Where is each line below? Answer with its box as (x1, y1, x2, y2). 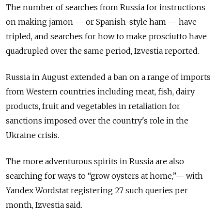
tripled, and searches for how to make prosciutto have (6, 31, 207, 42)
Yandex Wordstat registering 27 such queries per (6, 186, 188, 196)
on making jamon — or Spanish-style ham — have (6, 17, 197, 27)
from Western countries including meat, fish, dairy (6, 87, 195, 97)
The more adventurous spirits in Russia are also (6, 156, 184, 167)
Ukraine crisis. (6, 130, 59, 140)
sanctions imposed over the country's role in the (6, 116, 188, 126)
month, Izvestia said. (6, 200, 82, 210)
